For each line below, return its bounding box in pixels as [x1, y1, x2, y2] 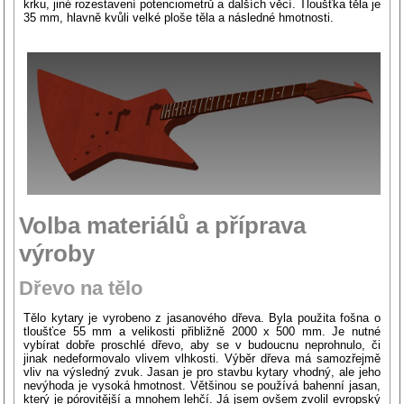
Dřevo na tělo [19, 276, 143, 299]
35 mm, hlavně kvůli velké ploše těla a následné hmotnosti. [23, 10, 335, 24]
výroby [19, 239, 96, 267]
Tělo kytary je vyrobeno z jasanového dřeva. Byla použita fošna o [23, 310, 381, 325]
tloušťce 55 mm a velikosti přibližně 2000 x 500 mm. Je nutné [23, 324, 381, 338]
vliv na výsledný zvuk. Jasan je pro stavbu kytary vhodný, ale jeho [23, 364, 381, 379]
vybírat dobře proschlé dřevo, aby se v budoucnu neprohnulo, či [23, 337, 381, 352]
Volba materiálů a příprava [19, 211, 307, 239]
